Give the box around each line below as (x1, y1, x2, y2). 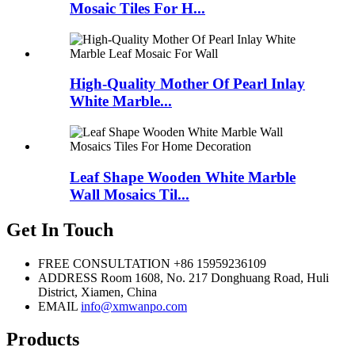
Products (6, 329, 79, 350)
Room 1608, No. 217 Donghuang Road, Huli (101, 270, 329, 284)
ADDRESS (38, 270, 97, 284)
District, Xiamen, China (38, 284, 157, 299)
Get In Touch (6, 219, 113, 240)
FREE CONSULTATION (38, 256, 170, 270)
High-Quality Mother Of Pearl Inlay (70, 75, 305, 93)
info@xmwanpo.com (81, 299, 187, 313)
